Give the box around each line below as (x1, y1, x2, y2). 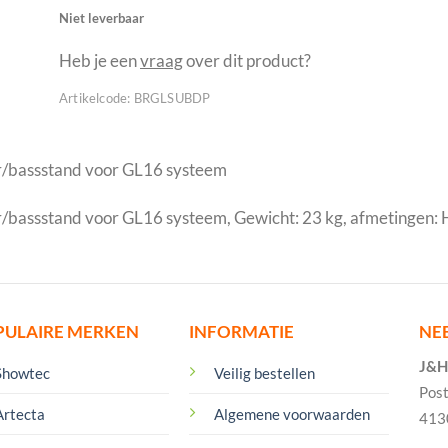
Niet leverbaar (59, 9, 144, 26)
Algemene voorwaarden (213, 405, 370, 424)
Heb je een (59, 50, 140, 72)
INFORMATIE (188, 321, 294, 343)
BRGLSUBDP (133, 90, 211, 107)
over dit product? (183, 50, 311, 72)
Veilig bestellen (213, 364, 315, 383)
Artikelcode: (59, 90, 131, 107)
